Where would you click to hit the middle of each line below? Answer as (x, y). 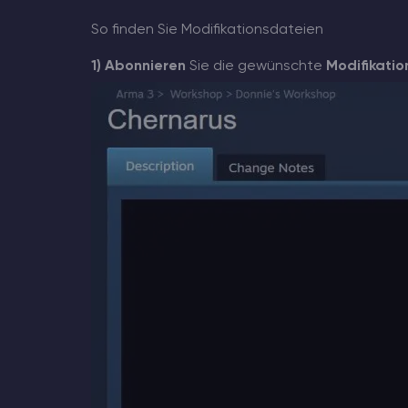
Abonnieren (145, 67)
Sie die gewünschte (255, 67)
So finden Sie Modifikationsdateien (207, 31)
